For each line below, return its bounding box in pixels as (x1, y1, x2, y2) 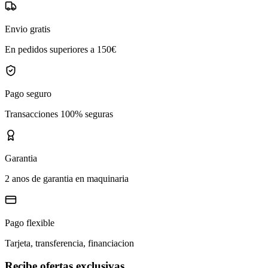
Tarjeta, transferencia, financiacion (5, 237, 134, 248)
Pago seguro (5, 88, 51, 99)
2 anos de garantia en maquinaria (5, 173, 129, 184)
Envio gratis (5, 23, 50, 34)
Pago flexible (5, 217, 54, 228)
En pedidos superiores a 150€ (5, 44, 116, 54)
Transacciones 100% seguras (5, 108, 113, 119)
